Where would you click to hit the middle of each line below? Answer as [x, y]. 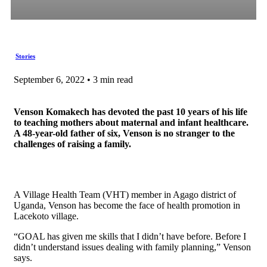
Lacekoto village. [46, 216]
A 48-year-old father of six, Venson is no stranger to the [124, 133]
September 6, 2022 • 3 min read [73, 80]
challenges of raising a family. [72, 144]
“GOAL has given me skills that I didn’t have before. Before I [130, 237]
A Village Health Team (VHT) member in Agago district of [125, 195]
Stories [25, 56]
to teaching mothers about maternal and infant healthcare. [131, 123]
